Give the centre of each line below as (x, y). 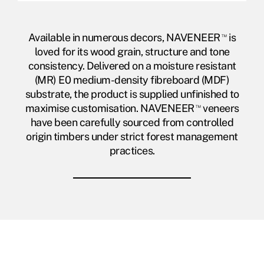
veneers (220, 108)
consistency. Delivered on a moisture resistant (132, 66)
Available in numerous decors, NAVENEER (124, 38)
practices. (132, 151)
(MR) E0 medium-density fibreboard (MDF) (132, 80)
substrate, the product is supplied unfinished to (132, 94)
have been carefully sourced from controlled (132, 123)
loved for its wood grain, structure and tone (132, 52)
